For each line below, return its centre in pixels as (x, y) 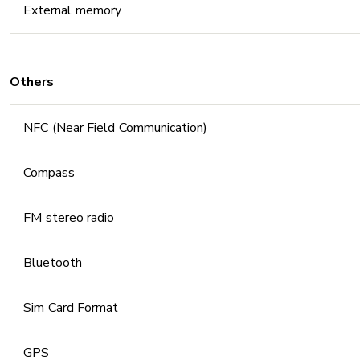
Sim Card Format (71, 308)
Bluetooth (53, 263)
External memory (72, 10)
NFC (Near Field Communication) (115, 128)
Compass (49, 173)
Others (32, 82)
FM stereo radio (69, 218)
